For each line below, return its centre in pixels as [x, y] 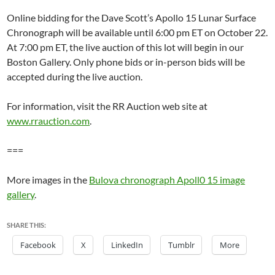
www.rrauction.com [48, 121]
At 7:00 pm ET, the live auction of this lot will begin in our [126, 47]
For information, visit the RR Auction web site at [107, 106]
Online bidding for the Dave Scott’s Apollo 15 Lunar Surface [132, 17]
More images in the [48, 180]
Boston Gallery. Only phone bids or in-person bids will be [126, 62]
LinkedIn [127, 245]
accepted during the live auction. [75, 76]
